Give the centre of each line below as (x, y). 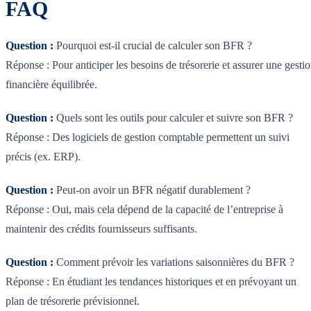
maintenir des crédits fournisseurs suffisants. (101, 229)
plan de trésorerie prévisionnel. (73, 301)
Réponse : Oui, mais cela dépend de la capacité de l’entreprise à (144, 210)
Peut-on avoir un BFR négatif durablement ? (152, 190)
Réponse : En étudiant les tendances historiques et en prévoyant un (151, 282)
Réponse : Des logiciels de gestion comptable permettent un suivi (148, 137)
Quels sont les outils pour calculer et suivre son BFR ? (173, 118)
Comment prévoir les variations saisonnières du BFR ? (174, 262)
